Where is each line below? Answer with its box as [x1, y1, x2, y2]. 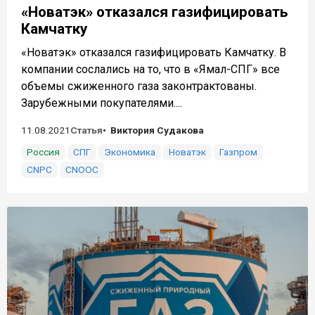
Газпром [219, 146, 257, 158]
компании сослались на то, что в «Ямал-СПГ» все [21, 63, 280, 77]
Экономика [104, 146, 155, 158]
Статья [70, 124, 103, 136]
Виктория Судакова [110, 124, 204, 136]
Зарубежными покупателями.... [21, 96, 182, 110]
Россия [27, 146, 60, 158]
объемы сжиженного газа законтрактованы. [21, 79, 257, 94]
